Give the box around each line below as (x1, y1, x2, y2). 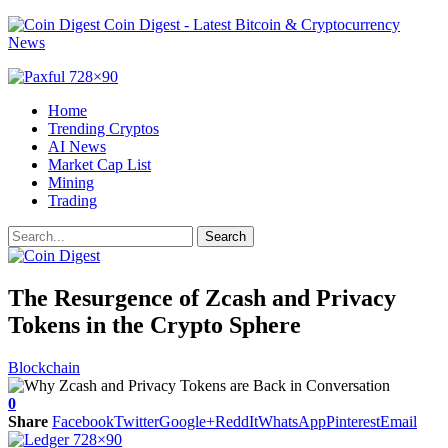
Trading (48, 192, 97, 209)
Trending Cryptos (48, 120, 159, 137)
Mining (48, 174, 94, 191)
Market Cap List (48, 156, 151, 173)
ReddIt (215, 412, 258, 430)
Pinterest (326, 412, 380, 430)
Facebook (52, 412, 114, 430)
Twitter (114, 412, 159, 430)
